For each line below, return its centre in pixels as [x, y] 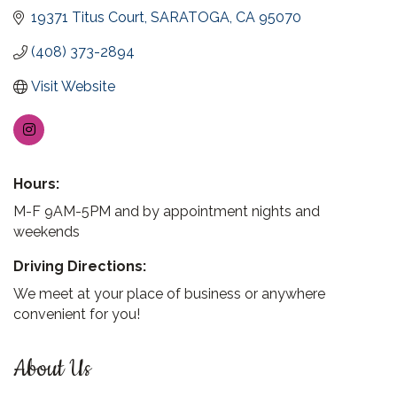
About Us [52, 369]
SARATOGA [190, 17]
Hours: [36, 184]
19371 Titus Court [88, 17]
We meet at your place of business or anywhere [169, 294]
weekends [47, 232]
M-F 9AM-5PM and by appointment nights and [167, 211]
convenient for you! [77, 314]
